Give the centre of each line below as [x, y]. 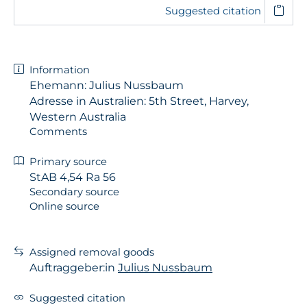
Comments [58, 131]
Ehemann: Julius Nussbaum [107, 85]
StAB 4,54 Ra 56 [73, 177]
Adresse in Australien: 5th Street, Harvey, [139, 101]
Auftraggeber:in [74, 267]
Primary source [68, 161]
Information [60, 70]
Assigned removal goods [92, 252]
